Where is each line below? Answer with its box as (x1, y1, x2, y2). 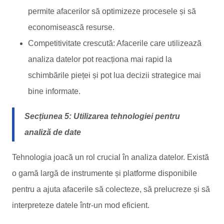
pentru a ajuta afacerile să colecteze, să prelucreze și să (12, 185, 210, 193)
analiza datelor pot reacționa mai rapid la (28, 55, 172, 63)
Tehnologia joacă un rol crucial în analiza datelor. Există (12, 153, 209, 161)
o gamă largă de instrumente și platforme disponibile (12, 169, 197, 177)
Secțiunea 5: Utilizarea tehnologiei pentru (24, 112, 180, 120)
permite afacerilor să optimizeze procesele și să (28, 7, 196, 15)
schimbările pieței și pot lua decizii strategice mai (28, 71, 201, 79)
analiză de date (24, 128, 81, 136)
